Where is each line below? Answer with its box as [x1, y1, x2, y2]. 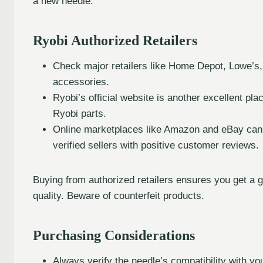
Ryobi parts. [53, 107, 106, 119]
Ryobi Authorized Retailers [33, 32, 197, 48]
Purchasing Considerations [33, 227, 195, 243]
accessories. [53, 76, 109, 87]
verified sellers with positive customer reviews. [53, 139, 259, 151]
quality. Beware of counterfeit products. [33, 190, 204, 201]
